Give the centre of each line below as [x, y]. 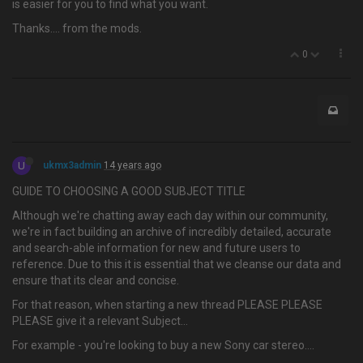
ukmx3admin [72, 165]
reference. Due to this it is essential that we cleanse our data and [177, 264]
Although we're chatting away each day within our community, [170, 216]
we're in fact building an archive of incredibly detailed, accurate [172, 232]
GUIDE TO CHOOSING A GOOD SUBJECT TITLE [129, 191]
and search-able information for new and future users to [156, 248]
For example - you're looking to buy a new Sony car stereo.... [163, 345]
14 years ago [132, 165]
